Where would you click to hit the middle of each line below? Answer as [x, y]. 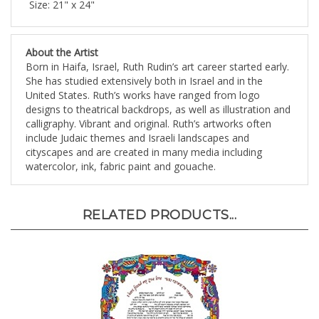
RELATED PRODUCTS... [159, 203]
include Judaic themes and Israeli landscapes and [137, 125]
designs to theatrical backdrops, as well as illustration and [158, 97]
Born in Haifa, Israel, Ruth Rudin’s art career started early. [157, 54]
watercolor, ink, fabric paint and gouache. [121, 154]
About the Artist [62, 40]
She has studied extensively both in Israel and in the [144, 68]
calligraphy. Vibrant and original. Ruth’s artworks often [148, 111]
